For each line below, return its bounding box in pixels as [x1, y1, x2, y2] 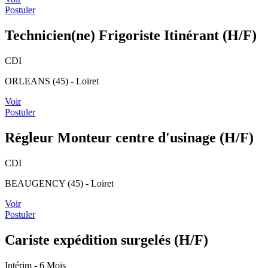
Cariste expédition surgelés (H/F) [5, 232, 208, 248]
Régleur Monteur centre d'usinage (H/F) [5, 129, 254, 145]
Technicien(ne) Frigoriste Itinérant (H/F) [5, 27, 257, 43]
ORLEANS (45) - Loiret [5, 75, 99, 86]
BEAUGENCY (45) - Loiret [5, 178, 114, 188]
